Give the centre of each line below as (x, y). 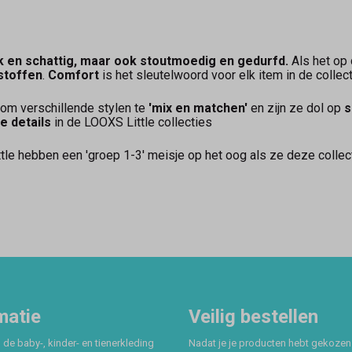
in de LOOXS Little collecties (133, 122)
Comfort (73, 75)
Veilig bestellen (253, 317)
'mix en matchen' (198, 108)
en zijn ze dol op (296, 108)
